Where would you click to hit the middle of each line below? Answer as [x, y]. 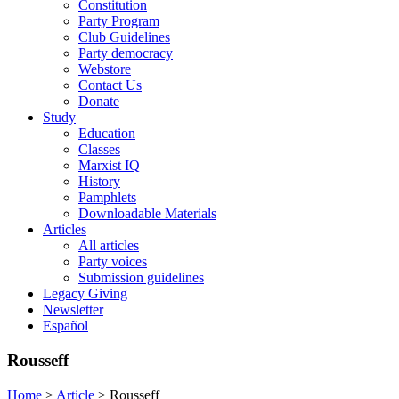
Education [107, 134]
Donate [99, 102]
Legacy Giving [85, 294]
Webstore [105, 69]
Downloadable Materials [147, 214]
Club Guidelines [124, 37]
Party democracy [126, 53]
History [99, 182]
